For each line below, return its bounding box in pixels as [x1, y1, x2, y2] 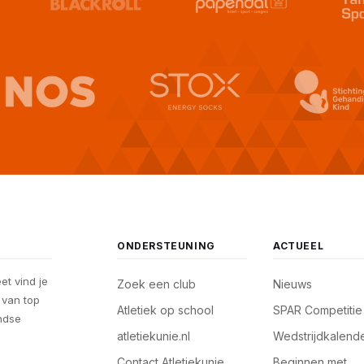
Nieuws [273, 276, 312, 291]
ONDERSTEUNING [117, 239, 215, 252]
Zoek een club [117, 276, 196, 291]
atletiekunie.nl [117, 328, 190, 343]
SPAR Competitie [273, 302, 362, 317]
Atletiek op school [117, 302, 214, 317]
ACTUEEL [273, 239, 324, 252]
